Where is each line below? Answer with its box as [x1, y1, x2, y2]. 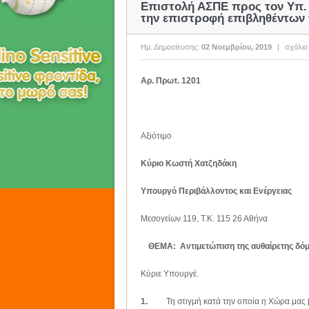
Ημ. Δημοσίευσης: [141, 43, 201, 51]
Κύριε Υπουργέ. [141, 269, 199, 279]
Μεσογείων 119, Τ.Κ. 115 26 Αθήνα [141, 214, 268, 223]
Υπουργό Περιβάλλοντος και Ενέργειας [141, 186, 292, 196]
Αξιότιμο [141, 131, 172, 141]
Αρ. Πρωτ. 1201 [141, 76, 201, 86]
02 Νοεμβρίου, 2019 [201, 43, 272, 51]
